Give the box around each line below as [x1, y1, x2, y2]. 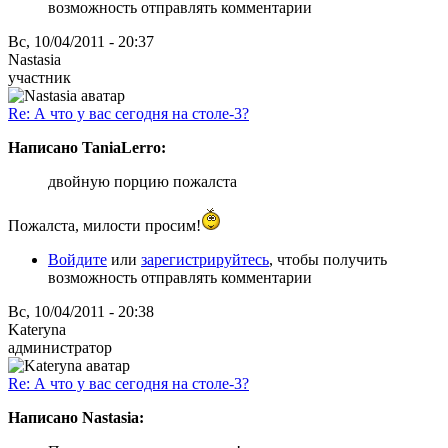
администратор [8, 338, 112, 356]
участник [8, 68, 71, 86]
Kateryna [8, 320, 66, 338]
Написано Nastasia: [8, 408, 144, 426]
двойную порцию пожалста [48, 172, 237, 190]
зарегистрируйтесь [141, 250, 269, 268]
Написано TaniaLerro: [8, 138, 166, 156]
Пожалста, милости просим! [8, 216, 201, 234]
